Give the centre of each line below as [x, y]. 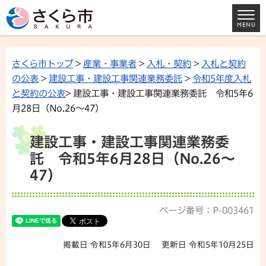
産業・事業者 [110, 64]
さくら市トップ [42, 64]
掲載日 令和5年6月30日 [107, 245]
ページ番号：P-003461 [207, 210]
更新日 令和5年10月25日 [208, 245]
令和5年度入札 [222, 78]
